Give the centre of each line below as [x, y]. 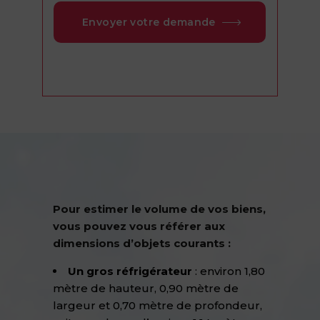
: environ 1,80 [229, 271]
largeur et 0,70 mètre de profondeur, [157, 305]
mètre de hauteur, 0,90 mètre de [146, 288]
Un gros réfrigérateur [130, 271]
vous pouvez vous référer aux [139, 226]
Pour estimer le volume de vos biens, [159, 209]
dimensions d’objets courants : [142, 243]
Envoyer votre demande [149, 22]
